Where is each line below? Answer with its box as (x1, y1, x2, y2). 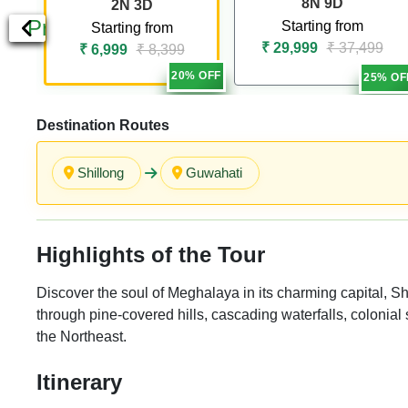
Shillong (77, 164, 124, 180)
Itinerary (36, 369, 122, 394)
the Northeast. (36, 328, 127, 344)
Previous (27, 15, 111, 40)
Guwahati (186, 164, 242, 180)
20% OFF (171, 69, 221, 82)
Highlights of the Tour (36, 241, 265, 267)
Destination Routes (36, 117, 169, 133)
